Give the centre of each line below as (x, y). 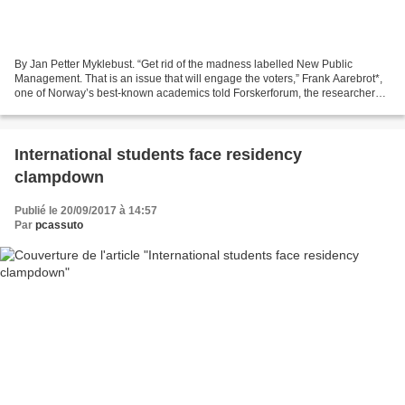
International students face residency (158, 155)
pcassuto (59, 226)
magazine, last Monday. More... (90, 108)
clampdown (59, 178)
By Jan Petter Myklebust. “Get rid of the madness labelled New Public (184, 65)
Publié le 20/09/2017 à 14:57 (86, 211)
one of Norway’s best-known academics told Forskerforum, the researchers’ (199, 94)
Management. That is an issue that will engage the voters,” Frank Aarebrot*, (198, 79)
